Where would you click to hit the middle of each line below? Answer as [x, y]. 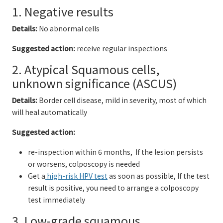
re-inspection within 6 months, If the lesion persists [115, 152]
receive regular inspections [121, 48]
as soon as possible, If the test [159, 176]
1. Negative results [63, 11]
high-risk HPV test [76, 176]
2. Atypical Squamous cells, [86, 69]
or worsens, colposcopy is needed [84, 164]
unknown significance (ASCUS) [94, 83]
